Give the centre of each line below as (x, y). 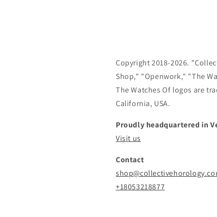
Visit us (128, 138)
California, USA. (143, 103)
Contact (130, 160)
